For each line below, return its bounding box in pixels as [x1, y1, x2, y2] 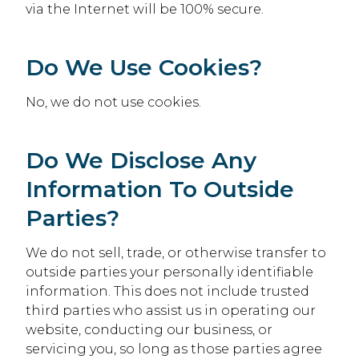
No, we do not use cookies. [26, 95, 201, 110]
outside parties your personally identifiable [26, 264, 313, 280]
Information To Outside [26, 175, 294, 203]
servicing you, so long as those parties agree [26, 341, 322, 357]
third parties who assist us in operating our [26, 303, 316, 318]
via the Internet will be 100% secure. [26, 2, 264, 17]
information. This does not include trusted [26, 284, 309, 299]
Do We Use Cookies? [26, 54, 262, 81]
